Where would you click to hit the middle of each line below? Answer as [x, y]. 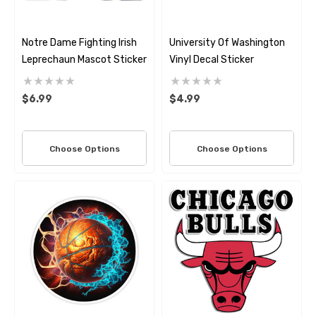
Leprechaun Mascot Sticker [84, 60]
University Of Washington [227, 43]
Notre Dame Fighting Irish [79, 43]
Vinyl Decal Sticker [212, 60]
